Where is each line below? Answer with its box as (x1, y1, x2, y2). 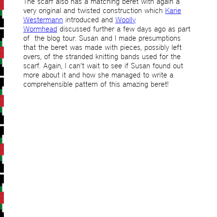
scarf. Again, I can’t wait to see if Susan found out (23, 61, 183, 71)
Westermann (23, 15, 63, 25)
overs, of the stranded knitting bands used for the (23, 52, 181, 62)
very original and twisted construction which (23, 6, 165, 15)
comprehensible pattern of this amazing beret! (23, 79, 169, 89)
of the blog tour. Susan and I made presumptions (23, 33, 181, 43)
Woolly (115, 15, 136, 25)
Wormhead (23, 24, 57, 34)
